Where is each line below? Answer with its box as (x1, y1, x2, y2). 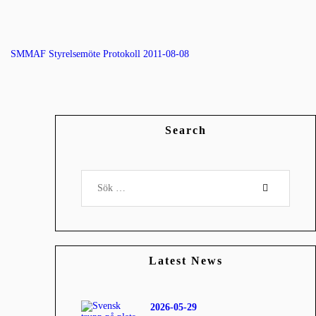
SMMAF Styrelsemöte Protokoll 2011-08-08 (11, 49, 189, 60)
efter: (81, 181, 102, 193)
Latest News (148, 254, 223, 267)
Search (164, 124, 207, 137)
